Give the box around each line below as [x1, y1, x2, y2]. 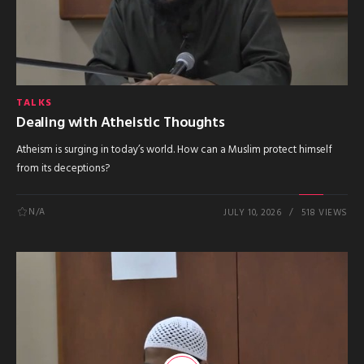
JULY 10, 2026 [223, 205, 282, 220]
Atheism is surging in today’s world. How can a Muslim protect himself [16, 141, 332, 159]
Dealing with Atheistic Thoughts [16, 111, 225, 136]
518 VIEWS [301, 205, 348, 220]
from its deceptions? [16, 160, 110, 178]
